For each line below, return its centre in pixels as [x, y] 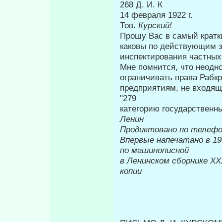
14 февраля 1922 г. [156, 15]
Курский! [155, 26]
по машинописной [154, 150]
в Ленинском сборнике [165, 161]
